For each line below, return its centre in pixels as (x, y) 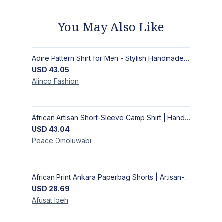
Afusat (42, 200)
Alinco (42, 81)
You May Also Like (111, 27)
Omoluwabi (73, 141)
